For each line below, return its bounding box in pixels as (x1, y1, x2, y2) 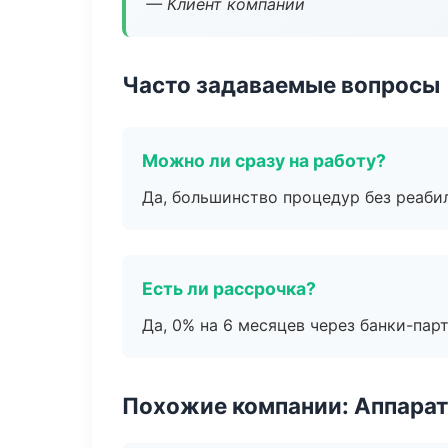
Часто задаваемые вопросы (122, 71, 440, 98)
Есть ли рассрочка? (142, 278, 316, 299)
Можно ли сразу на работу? (142, 150, 386, 171)
